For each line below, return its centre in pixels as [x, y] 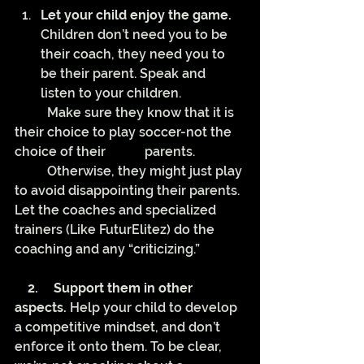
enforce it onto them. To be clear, [120, 347]
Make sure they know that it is [31, 113]
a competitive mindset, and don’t [119, 327]
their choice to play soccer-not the [125, 132]
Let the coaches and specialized [117, 210]
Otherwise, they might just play [31, 171]
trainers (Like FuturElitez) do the [116, 230]
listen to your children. [113, 93]
